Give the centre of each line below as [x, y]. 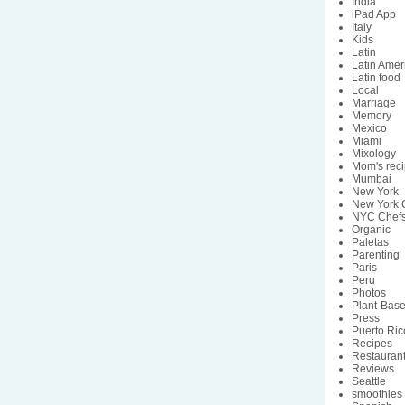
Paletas [371, 242]
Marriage [374, 103]
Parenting [376, 254]
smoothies [377, 394]
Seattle [369, 381]
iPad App [374, 14]
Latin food [377, 77]
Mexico [370, 128]
